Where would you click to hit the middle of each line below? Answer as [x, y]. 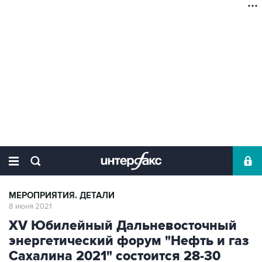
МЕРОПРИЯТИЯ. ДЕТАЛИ [62, 196]
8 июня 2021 [30, 206]
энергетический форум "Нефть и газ [129, 241]
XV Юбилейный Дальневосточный [123, 226]
